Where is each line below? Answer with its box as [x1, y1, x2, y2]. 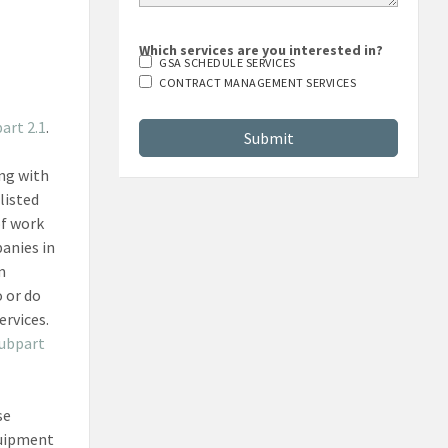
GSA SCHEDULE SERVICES [159, 91, 296, 107]
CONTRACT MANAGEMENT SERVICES [159, 111, 357, 127]
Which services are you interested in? [139, 77, 384, 96]
